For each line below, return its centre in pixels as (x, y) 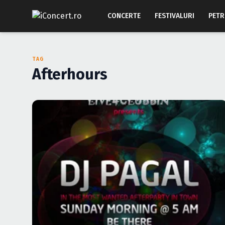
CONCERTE (124, 16)
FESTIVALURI (175, 16)
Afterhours (70, 74)
